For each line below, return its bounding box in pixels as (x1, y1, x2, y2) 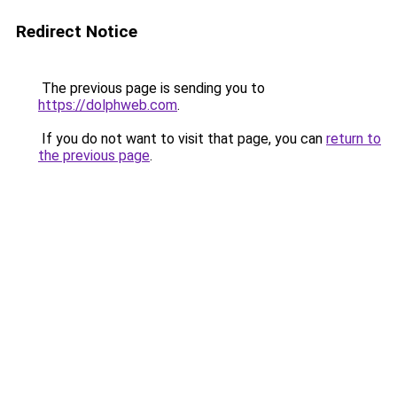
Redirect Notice (16, 21, 137, 42)
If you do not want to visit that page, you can (38, 130, 326, 147)
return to (326, 130, 381, 147)
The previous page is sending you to (38, 80, 265, 97)
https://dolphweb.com (38, 97, 177, 113)
